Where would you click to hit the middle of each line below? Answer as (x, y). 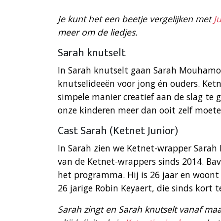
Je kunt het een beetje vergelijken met (134, 19)
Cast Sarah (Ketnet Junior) (118, 131)
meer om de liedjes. (98, 32)
